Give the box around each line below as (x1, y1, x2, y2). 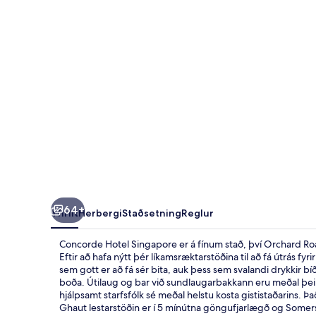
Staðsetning (122, 206, 181, 219)
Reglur (181, 206, 214, 219)
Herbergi (78, 206, 122, 219)
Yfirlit (51, 206, 78, 219)
